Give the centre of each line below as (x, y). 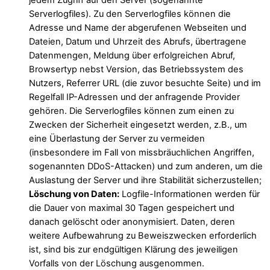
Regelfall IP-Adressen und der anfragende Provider (134, 97)
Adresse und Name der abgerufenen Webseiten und (138, 28)
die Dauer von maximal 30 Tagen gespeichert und (132, 208)
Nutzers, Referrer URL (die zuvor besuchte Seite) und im (145, 83)
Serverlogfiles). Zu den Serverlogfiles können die (130, 14)
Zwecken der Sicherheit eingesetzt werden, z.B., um (138, 125)
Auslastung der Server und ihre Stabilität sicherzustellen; (145, 181)
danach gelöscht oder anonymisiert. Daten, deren (132, 222)
